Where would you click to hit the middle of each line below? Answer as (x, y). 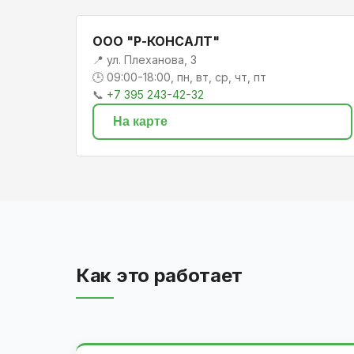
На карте (140, 121)
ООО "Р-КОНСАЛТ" (156, 41)
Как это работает (160, 275)
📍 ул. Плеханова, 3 (145, 59)
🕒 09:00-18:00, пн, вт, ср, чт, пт (179, 77)
